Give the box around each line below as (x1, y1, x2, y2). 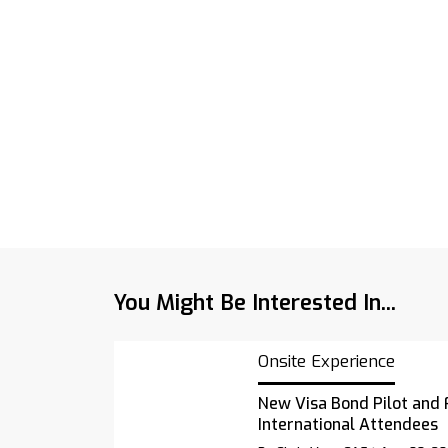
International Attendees (257, 414, 438, 435)
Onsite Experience (257, 350, 395, 373)
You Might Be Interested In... (114, 288, 396, 317)
